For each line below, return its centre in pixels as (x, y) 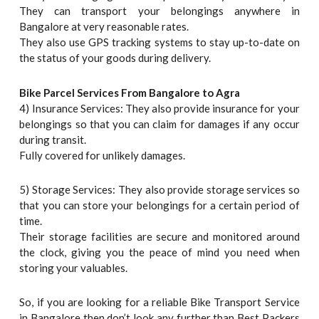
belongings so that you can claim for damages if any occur (159, 124)
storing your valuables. (74, 267)
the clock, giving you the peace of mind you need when (159, 252)
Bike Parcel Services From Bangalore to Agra (130, 92)
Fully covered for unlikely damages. (103, 155)
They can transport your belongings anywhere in (159, 11)
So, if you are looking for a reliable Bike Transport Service (159, 302)
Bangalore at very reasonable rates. (104, 27)
